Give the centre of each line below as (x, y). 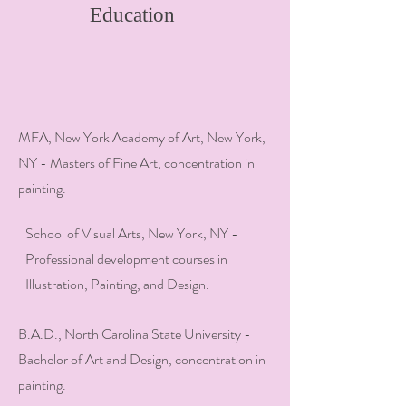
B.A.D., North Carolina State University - (135, 334)
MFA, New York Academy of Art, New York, (142, 137)
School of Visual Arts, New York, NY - (132, 233)
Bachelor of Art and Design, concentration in (142, 359)
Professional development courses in (126, 259)
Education (132, 15)
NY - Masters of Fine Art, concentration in (136, 163)
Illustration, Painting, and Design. (117, 284)
